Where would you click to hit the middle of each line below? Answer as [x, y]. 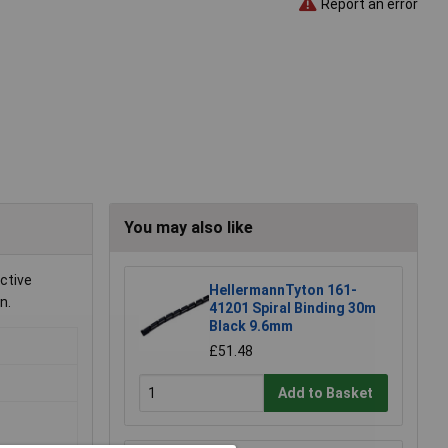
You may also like [188, 228]
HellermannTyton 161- [283, 290]
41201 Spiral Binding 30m [292, 308]
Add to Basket [326, 392]
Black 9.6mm [251, 326]
